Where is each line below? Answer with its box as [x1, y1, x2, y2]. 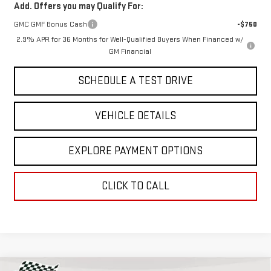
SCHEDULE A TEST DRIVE [78, 74, 193, 88]
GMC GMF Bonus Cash [13, 19, 87, 30]
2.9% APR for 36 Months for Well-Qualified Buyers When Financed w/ [16, 34, 244, 45]
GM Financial [108, 47, 151, 57]
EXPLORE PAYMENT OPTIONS [68, 145, 203, 158]
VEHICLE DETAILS [95, 109, 176, 123]
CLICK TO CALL [102, 180, 169, 193]
